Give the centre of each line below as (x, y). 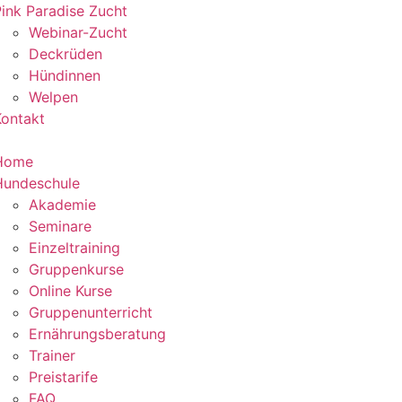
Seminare (60, 226)
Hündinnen (64, 75)
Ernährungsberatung (97, 334)
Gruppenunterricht (90, 312)
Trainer (52, 355)
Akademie (62, 205)
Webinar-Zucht (78, 32)
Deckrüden (65, 54)
